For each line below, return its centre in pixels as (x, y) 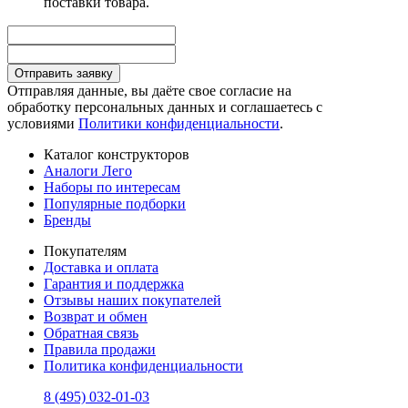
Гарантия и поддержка (114, 283)
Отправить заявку (64, 73)
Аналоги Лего (88, 170)
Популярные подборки (115, 203)
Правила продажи (100, 349)
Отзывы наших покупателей (133, 300)
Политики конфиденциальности (179, 123)
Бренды (67, 219)
